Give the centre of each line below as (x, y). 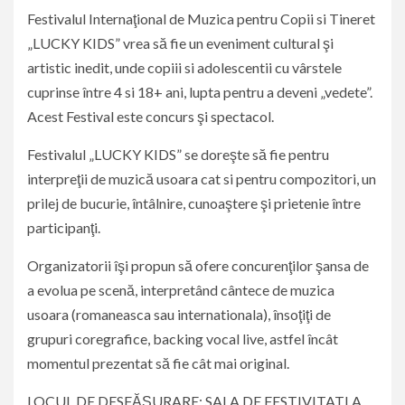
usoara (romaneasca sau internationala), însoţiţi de (179, 315)
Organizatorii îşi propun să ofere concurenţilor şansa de (198, 266)
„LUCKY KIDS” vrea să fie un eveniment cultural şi (180, 43)
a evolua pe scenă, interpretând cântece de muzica (181, 290)
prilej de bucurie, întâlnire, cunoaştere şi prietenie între (194, 203)
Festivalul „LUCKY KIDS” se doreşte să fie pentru (178, 155)
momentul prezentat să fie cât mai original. (158, 363)
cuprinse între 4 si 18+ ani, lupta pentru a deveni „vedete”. (200, 92)
